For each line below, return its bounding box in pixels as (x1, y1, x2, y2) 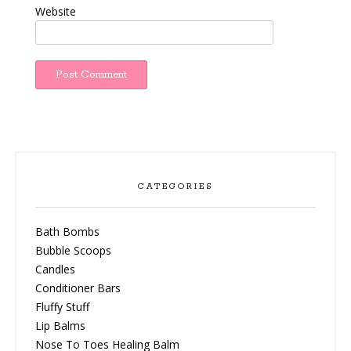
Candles (35, 261, 75, 277)
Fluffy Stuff (35, 299, 89, 314)
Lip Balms (35, 317, 85, 333)
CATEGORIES (137, 180, 214, 192)
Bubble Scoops (35, 242, 111, 258)
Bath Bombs (35, 223, 100, 239)
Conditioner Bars (35, 280, 121, 295)
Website (35, 3, 76, 19)
